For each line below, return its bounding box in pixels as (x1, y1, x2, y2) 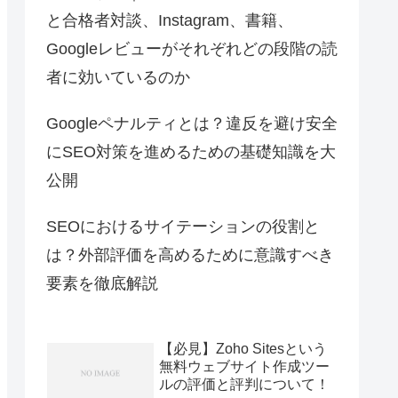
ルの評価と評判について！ (159, 376, 330, 392)
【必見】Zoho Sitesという (159, 340, 327, 356)
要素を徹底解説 (46, 275, 158, 293)
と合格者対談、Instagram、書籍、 (46, 12, 293, 30)
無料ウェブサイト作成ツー (159, 358, 330, 374)
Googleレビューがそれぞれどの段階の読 (46, 40, 338, 59)
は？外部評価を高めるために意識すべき (46, 246, 334, 265)
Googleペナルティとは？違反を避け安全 (46, 115, 338, 133)
